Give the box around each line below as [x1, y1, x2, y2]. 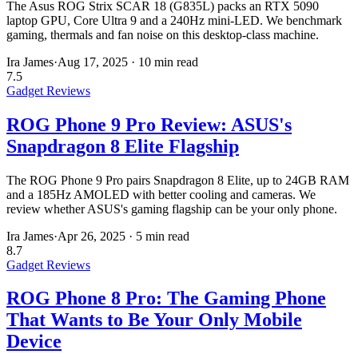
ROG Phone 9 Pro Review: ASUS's [6, 113, 292, 135]
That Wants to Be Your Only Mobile [6, 309, 302, 331]
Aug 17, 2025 [58, 54, 128, 69]
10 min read [138, 54, 198, 69]
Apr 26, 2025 [58, 229, 125, 243]
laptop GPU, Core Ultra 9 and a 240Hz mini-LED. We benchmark [6, 13, 342, 27]
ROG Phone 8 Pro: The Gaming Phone [6, 288, 326, 309]
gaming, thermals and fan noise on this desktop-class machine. [6, 27, 319, 42]
